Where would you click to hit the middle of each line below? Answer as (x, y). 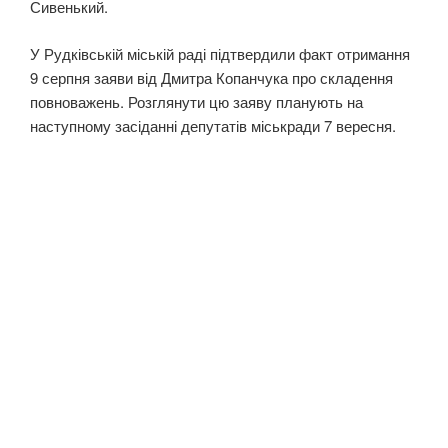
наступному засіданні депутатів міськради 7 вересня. (213, 125)
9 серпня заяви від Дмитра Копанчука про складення (211, 77)
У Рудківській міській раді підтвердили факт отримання (220, 53)
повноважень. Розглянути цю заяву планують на (196, 101)
